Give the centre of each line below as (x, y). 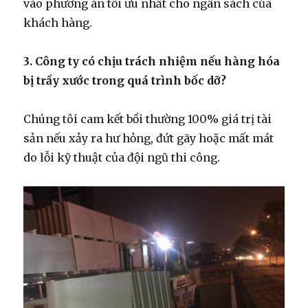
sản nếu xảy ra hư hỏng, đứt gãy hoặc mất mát (149, 138)
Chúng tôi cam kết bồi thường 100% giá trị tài (148, 119)
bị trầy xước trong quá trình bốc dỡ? (125, 80)
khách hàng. (58, 22)
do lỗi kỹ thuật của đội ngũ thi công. (122, 157)
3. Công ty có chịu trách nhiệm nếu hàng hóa (152, 61)
